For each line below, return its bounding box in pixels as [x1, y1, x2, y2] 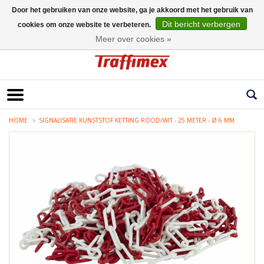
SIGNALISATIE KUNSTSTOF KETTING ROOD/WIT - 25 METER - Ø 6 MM [39, 116, 235, 125]
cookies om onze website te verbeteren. [17, 21, 153, 29]
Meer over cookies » [95, 34, 171, 44]
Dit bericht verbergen [161, 19, 240, 29]
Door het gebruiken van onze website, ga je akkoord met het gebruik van [11, 6, 253, 14]
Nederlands [9, 27, 48, 37]
